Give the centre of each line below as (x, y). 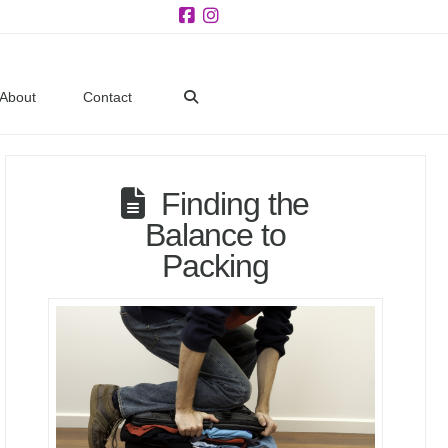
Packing (215, 265)
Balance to (215, 234)
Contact (108, 97)
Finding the (235, 203)
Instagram (249, 47)
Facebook (224, 47)
